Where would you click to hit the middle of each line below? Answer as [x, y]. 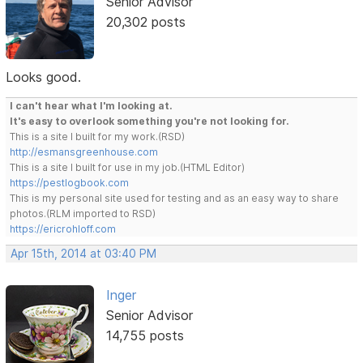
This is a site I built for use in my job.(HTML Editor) [128, 167]
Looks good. [44, 77]
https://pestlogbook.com [70, 182]
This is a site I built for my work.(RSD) [98, 136]
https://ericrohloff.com [63, 228]
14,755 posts [145, 335]
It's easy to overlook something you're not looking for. [150, 121]
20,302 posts [145, 21]
